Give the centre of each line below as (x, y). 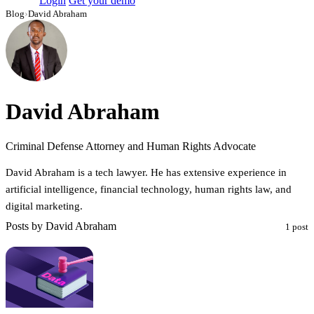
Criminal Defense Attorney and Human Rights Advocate (131, 146)
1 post (297, 226)
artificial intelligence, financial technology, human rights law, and (149, 189)
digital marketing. (44, 206)
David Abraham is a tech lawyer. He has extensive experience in (146, 172)
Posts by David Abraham (61, 226)
